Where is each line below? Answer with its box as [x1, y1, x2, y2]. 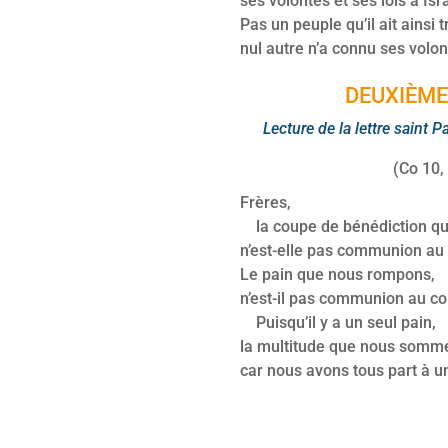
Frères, [240, 192, 291, 212]
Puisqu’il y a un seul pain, [240, 312, 436, 332]
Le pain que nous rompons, [240, 264, 435, 284]
